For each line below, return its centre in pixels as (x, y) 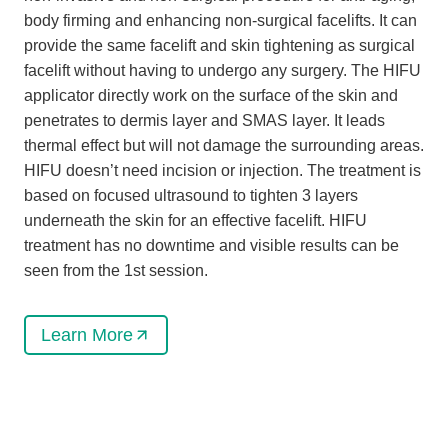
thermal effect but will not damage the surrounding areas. (224, 146)
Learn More (87, 335)
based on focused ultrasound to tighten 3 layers (191, 196)
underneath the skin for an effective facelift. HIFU (195, 221)
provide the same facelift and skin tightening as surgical (219, 46)
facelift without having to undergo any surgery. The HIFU (222, 71)
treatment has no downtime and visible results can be (211, 246)
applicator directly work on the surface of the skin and (211, 96)
